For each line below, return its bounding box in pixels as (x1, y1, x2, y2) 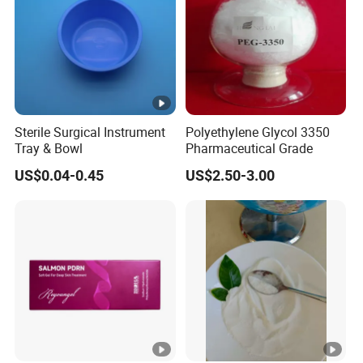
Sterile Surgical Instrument (15, 123, 166, 142)
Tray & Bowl (15, 139, 83, 158)
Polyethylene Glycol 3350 (185, 123, 330, 142)
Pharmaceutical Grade (185, 139, 313, 158)
